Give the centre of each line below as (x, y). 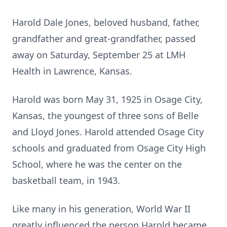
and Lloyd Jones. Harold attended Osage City (108, 132)
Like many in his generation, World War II (101, 209)
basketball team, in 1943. (66, 180)
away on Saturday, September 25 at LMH (99, 55)
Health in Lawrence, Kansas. (72, 71)
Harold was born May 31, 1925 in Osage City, (107, 99)
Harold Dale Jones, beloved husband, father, (106, 22)
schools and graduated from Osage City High (109, 148)
